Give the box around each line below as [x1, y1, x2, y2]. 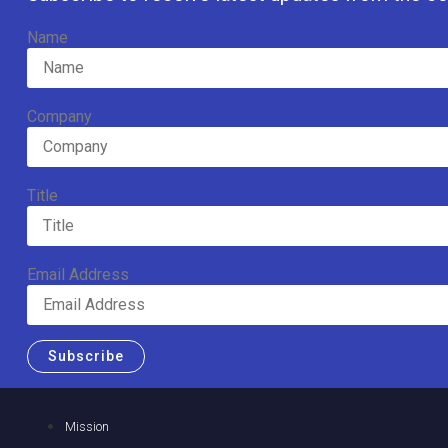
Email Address [26, 264, 129, 284]
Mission [65, 419, 109, 435]
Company [26, 106, 92, 126]
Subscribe [47, 348, 124, 365]
